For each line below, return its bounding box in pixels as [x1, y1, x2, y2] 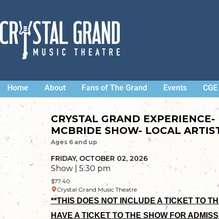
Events [163, 83, 187, 92]
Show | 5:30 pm [50, 163, 110, 173]
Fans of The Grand [82, 83, 147, 92]
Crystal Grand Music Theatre [56, 185, 137, 193]
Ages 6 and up [50, 138, 97, 146]
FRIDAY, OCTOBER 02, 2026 [50, 153, 148, 163]
